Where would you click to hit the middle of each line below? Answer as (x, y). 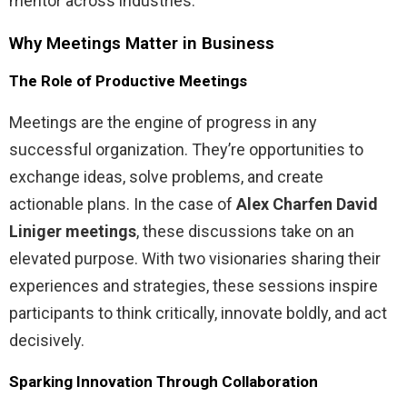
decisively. (47, 340)
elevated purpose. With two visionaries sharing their (195, 258)
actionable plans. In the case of (123, 203)
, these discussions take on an (245, 231)
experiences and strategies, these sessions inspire (194, 285)
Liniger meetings (73, 231)
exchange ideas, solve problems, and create (166, 176)
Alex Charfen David (307, 203)
